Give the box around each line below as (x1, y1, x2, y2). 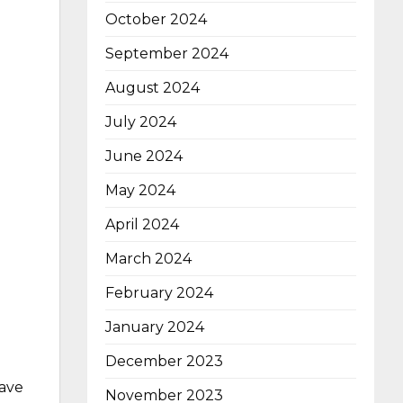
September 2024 (105, 45, 228, 63)
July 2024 (105, 113, 176, 131)
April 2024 (105, 216, 179, 234)
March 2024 (105, 250, 192, 268)
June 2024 (105, 148, 183, 166)
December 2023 (105, 353, 223, 371)
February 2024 (105, 284, 213, 302)
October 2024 (105, 11, 207, 29)
